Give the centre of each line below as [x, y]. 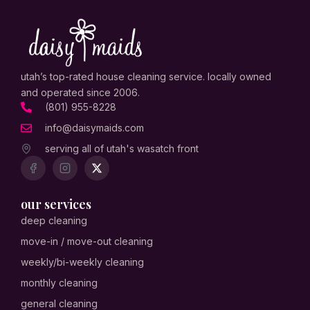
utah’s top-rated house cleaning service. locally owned [146, 77]
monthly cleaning [59, 283]
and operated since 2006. [80, 93]
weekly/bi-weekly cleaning [82, 262]
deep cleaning [54, 221]
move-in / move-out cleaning [87, 241]
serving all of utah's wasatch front [122, 149]
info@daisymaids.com [94, 128]
